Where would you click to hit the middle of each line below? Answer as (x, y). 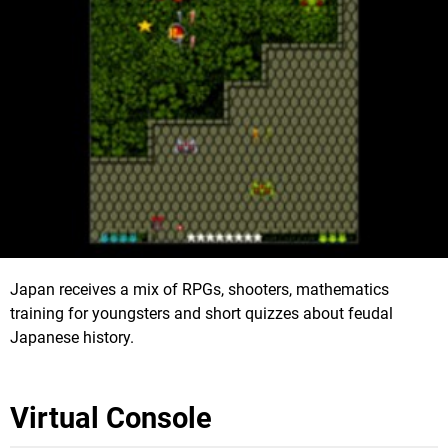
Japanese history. (72, 337)
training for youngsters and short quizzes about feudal (201, 313)
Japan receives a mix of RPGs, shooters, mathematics (199, 289)
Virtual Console (111, 417)
